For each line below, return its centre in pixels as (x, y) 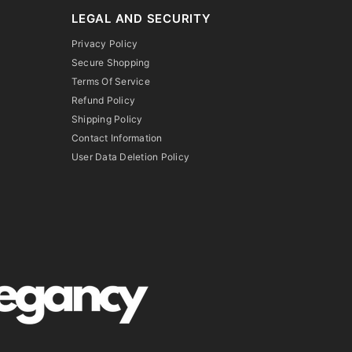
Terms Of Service (111, 81)
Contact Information (117, 137)
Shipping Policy (107, 119)
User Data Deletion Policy (130, 156)
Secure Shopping (111, 62)
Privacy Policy (105, 43)
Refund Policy (104, 100)
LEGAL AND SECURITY (141, 18)
